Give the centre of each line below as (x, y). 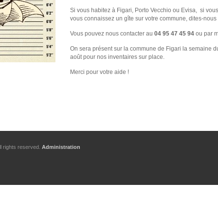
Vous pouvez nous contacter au (112, 34)
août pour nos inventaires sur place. (117, 57)
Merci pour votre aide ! (100, 72)
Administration (61, 147)
